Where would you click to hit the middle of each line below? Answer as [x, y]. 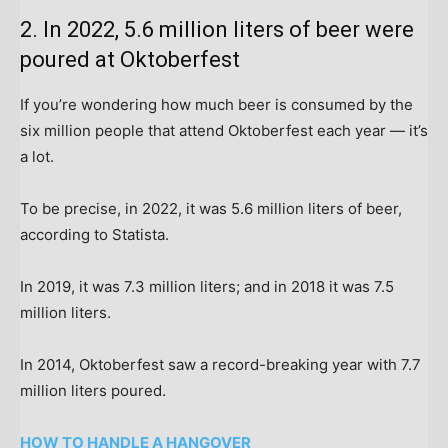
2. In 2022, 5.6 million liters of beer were [217, 29]
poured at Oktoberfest [130, 59]
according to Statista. [96, 234]
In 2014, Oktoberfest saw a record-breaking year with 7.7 [220, 364]
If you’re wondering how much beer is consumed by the [216, 104]
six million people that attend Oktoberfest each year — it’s [224, 130]
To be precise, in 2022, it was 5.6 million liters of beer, [211, 208]
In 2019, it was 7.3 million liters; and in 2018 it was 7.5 [207, 286]
